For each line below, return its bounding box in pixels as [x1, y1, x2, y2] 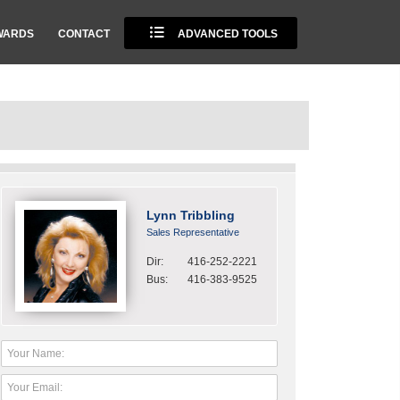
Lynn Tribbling [146, 208, 235, 222]
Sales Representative [146, 227, 239, 237]
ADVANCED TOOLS [174, 28, 278, 40]
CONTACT [58, 28, 111, 40]
